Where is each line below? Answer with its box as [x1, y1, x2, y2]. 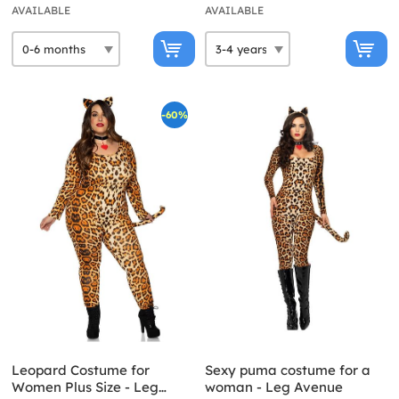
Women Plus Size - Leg [12, 379, 159, 396]
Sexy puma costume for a [204, 362, 370, 379]
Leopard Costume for [12, 362, 150, 379]
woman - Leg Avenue [204, 379, 343, 396]
